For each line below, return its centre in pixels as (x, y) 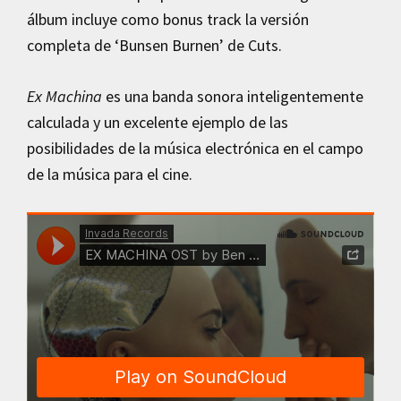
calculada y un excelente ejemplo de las (158, 122)
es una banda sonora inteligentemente (233, 96)
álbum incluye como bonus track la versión (168, 19)
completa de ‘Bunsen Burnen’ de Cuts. (154, 45)
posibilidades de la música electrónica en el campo (195, 148)
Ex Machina (64, 96)
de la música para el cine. (110, 174)
